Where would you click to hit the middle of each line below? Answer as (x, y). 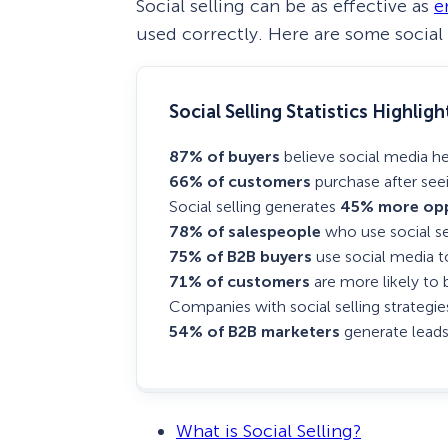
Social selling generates (254, 207)
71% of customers (239, 282)
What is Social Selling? (268, 431)
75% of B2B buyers (240, 257)
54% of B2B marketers (254, 332)
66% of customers (240, 182)
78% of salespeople (245, 232)
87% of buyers (224, 157)
